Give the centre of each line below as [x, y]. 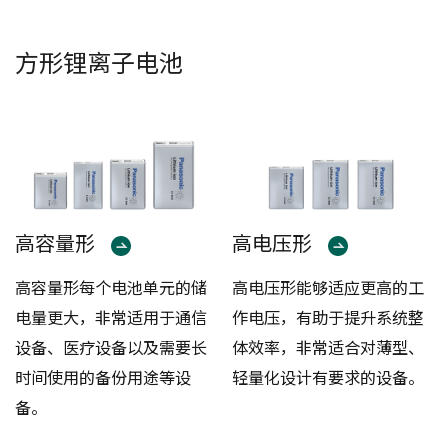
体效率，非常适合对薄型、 [327, 347]
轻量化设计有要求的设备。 [327, 377]
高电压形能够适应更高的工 [327, 287]
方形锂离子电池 [99, 61]
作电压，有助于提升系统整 [327, 317]
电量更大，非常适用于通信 [111, 317]
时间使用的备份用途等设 [103, 377]
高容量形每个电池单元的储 [111, 287]
